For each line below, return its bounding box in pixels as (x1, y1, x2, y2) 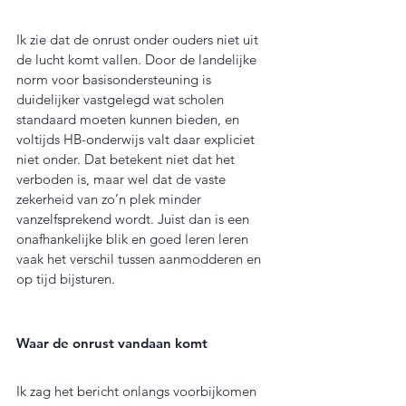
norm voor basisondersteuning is (16, 70, 215, 88)
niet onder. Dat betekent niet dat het (16, 150, 238, 168)
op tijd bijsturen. (16, 269, 115, 287)
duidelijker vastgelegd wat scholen (16, 90, 227, 108)
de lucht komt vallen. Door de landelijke (16, 50, 260, 68)
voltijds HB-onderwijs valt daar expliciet (16, 130, 258, 148)
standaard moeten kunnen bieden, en (16, 110, 243, 128)
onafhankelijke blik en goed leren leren (16, 229, 252, 247)
